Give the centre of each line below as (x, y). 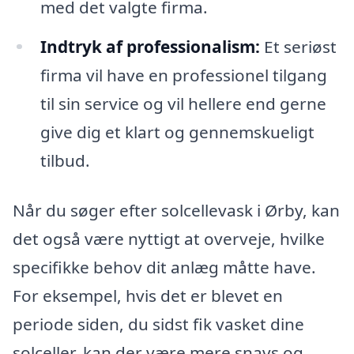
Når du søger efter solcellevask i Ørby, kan (176, 211)
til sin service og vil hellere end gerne (183, 103)
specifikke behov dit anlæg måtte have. (164, 267)
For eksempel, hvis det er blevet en (148, 296)
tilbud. (65, 160)
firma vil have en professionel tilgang (183, 75)
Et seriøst (298, 46)
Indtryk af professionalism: (150, 46)
